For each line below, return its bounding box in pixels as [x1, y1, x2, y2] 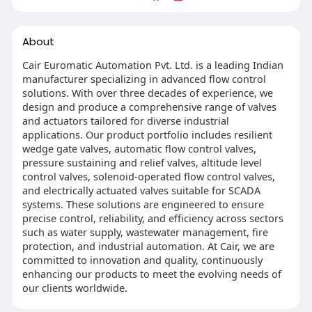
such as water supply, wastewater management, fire [22, 224, 268, 239]
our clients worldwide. [22, 280, 127, 295]
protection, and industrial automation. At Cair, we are [22, 238, 274, 253]
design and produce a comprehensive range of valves [22, 99, 276, 114]
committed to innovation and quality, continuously [22, 252, 263, 267]
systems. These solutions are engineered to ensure [22, 196, 264, 211]
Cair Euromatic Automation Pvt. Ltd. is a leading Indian [22, 57, 283, 72]
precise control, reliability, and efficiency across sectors [22, 210, 283, 225]
